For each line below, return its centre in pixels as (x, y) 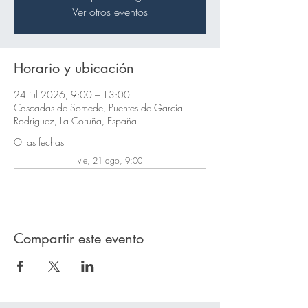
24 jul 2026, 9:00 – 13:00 (72, 95)
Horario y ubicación (74, 68)
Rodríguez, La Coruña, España (75, 121)
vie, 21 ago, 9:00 (110, 161)
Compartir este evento (79, 239)
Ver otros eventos (110, 12)
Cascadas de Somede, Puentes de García (98, 108)
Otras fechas (39, 142)
